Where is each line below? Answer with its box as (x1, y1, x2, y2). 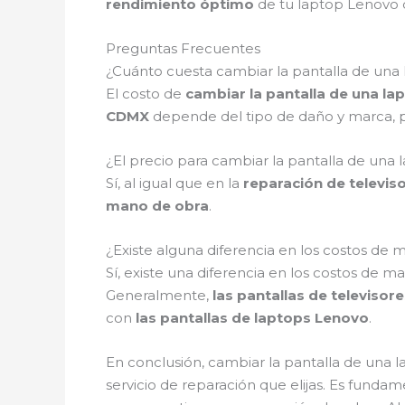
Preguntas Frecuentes (106, 40, 260, 57)
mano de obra (106, 197, 209, 214)
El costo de (106, 85, 185, 102)
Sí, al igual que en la (106, 174, 243, 192)
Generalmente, (106, 287, 212, 304)
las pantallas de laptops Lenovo (136, 309, 369, 326)
